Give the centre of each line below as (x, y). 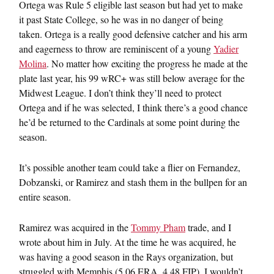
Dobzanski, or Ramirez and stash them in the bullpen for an (133, 182)
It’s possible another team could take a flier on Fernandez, (130, 167)
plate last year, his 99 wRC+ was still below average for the (132, 78)
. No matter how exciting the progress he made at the (147, 63)
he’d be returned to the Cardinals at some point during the (129, 122)
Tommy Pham (158, 227)
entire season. (45, 197)
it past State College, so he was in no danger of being (121, 19)
